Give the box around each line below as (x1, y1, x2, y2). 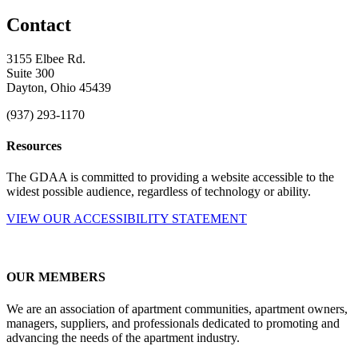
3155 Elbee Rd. (6, 51, 86, 66)
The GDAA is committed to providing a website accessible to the (6, 170, 334, 185)
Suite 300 (6, 66, 54, 80)
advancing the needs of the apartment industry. (6, 330, 240, 344)
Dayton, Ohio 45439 (6, 80, 111, 94)
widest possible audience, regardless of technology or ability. (6, 185, 311, 199)
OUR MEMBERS (6, 270, 105, 284)
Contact (6, 14, 71, 35)
